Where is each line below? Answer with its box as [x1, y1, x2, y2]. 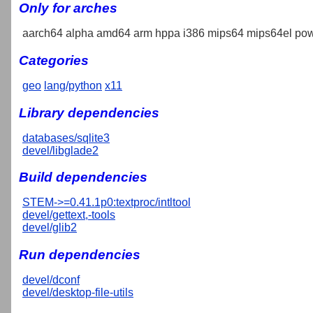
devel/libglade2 [22, 144, 99, 156]
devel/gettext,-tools [22, 209, 115, 221]
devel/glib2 [22, 221, 77, 234]
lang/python [44, 79, 102, 92]
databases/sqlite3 [22, 131, 110, 144]
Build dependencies [19, 170, 147, 185]
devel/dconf [22, 274, 80, 286]
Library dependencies [19, 105, 159, 120]
